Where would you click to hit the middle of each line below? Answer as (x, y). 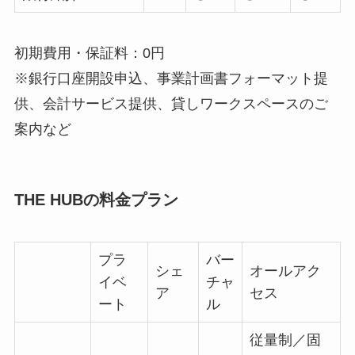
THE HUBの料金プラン (96, 199)
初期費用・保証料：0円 (89, 53)
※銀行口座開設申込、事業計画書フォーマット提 (171, 79)
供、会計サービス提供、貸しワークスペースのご (171, 104)
